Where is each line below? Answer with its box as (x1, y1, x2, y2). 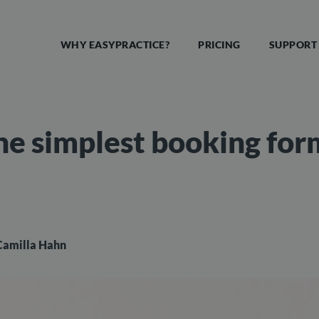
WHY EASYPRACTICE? (60, 38, 169, 51)
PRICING (198, 38, 241, 51)
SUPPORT (268, 38, 317, 51)
